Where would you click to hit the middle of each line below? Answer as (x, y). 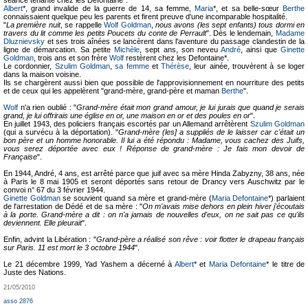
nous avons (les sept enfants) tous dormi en (230, 25)
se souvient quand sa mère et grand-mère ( (136, 198)
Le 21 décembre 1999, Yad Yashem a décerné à (89, 264)
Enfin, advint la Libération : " (50, 239)
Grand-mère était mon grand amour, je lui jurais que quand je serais (190, 107)
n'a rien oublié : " (47, 107)
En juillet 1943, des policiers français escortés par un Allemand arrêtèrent (127, 124)
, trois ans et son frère (71, 58)
